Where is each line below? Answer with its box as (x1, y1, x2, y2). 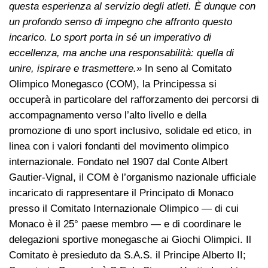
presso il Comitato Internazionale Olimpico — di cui (9, 202, 239, 214)
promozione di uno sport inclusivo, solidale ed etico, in (9, 124, 251, 136)
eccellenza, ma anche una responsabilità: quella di (9, 47, 234, 59)
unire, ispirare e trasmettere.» (9, 62, 142, 74)
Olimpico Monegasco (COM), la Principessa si (9, 78, 217, 90)
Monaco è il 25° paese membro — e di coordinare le (9, 218, 241, 230)
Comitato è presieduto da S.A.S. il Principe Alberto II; (9, 249, 246, 261)
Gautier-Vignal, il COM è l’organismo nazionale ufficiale (9, 171, 256, 183)
